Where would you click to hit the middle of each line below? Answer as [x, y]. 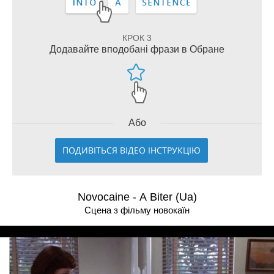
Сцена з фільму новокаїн [137, 210]
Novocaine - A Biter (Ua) [137, 197]
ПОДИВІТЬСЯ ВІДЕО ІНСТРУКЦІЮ [131, 150]
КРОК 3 [137, 38]
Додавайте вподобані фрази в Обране [137, 49]
